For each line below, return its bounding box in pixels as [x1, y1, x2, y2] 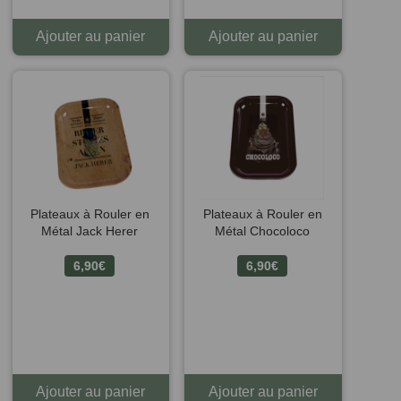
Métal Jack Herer [41, 223, 139, 238]
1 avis [178, 342, 216, 358]
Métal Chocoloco [215, 224, 311, 239]
